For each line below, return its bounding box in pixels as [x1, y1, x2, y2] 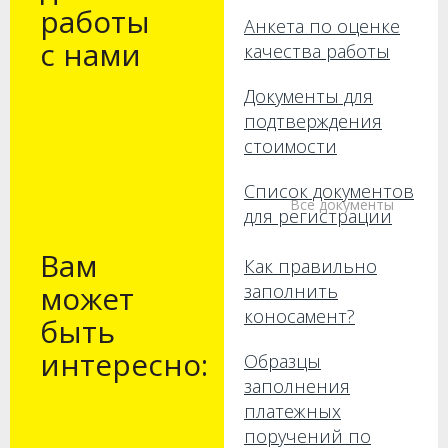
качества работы [244, 39, 390, 63]
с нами [40, 34, 141, 75]
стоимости [244, 134, 337, 158]
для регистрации [244, 204, 392, 228]
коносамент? [244, 304, 355, 328]
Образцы [244, 349, 321, 373]
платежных [244, 399, 341, 423]
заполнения [244, 374, 350, 398]
